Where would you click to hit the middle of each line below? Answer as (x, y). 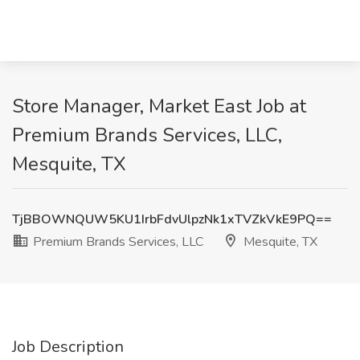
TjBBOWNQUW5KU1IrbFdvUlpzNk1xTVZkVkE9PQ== (172, 219)
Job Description (68, 347)
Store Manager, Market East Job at (159, 106)
